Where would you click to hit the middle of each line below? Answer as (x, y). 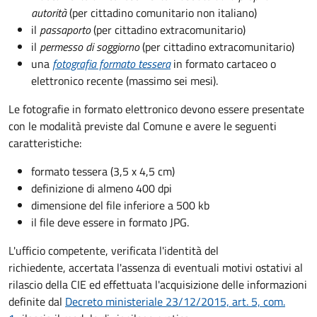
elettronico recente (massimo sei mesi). (125, 80)
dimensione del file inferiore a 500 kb (120, 205)
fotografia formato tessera (111, 63)
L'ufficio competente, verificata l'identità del (114, 250)
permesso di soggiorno (91, 46)
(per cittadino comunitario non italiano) (163, 12)
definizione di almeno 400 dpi (102, 188)
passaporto (67, 29)
